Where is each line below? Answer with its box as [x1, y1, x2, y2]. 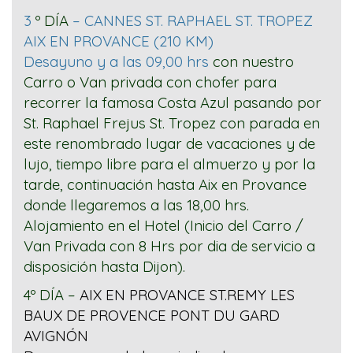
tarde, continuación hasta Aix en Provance [24, 175, 307, 195]
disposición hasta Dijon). [24, 257, 185, 277]
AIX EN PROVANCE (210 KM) [24, 32, 214, 51]
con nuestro [213, 52, 294, 72]
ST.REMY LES [210, 285, 295, 305]
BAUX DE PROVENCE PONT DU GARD [24, 306, 280, 325]
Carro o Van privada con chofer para [24, 72, 277, 92]
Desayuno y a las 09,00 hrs [24, 52, 213, 72]
